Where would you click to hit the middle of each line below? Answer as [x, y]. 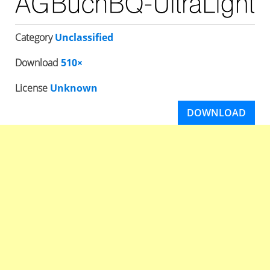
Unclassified [84, 38]
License [33, 88]
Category [35, 38]
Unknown [74, 88]
